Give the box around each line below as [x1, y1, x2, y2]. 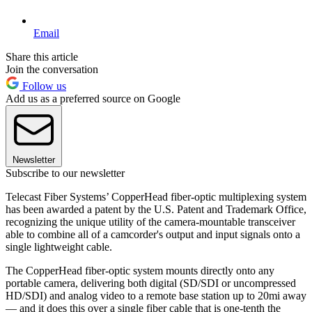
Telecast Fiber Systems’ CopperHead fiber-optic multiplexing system [6, 190, 306, 203]
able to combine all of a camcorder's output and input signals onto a [6, 228, 300, 240]
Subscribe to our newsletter [6, 166, 125, 179]
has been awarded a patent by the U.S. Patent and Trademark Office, [6, 203, 306, 215]
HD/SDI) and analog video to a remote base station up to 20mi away [6, 289, 306, 302]
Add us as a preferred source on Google [6, 92, 180, 104]
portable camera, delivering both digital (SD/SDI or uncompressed [6, 276, 296, 289]
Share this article [6, 50, 78, 63]
